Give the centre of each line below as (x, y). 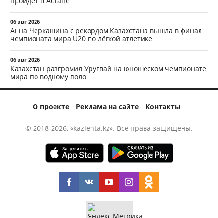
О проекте (51, 106)
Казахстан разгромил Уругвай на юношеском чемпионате (108, 68)
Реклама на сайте (107, 106)
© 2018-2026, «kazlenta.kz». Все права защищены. (109, 128)
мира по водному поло (48, 76)
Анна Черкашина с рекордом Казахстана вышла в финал (106, 30)
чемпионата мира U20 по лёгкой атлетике (81, 38)
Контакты (163, 106)
